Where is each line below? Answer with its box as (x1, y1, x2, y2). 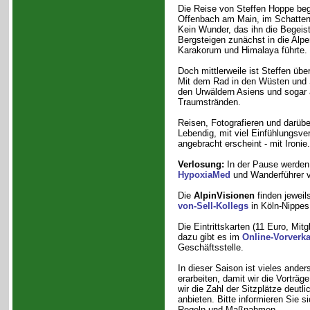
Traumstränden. (177, 97, 241, 107)
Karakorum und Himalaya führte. (177, 45, 307, 55)
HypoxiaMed (177, 170, 230, 180)
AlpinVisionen (193, 190, 255, 201)
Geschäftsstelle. (177, 242, 244, 253)
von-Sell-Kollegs (177, 201, 248, 211)
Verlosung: (177, 159, 224, 170)
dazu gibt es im (177, 232, 242, 242)
